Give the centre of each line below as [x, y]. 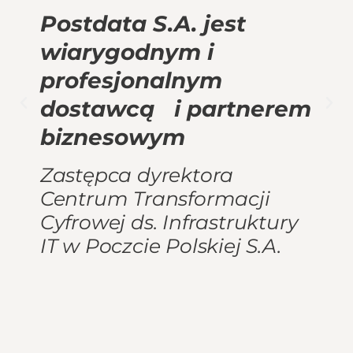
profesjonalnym [131, 81]
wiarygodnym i [126, 52]
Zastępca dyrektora [137, 175]
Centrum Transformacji [155, 198]
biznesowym [112, 137]
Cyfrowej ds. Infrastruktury [169, 222]
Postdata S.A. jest [143, 24]
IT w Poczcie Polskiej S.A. [160, 245]
